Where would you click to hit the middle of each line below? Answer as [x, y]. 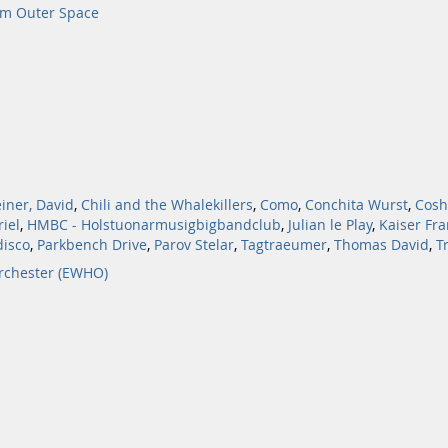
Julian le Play [330, 225]
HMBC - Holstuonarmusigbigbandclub [154, 225]
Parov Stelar [194, 245]
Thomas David [381, 245]
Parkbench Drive [92, 245]
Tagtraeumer [284, 245]
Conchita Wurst [356, 205]
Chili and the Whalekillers [167, 205]
